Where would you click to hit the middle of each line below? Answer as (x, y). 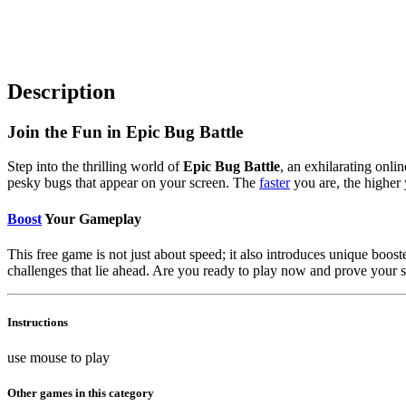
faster (275, 183)
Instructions (38, 323)
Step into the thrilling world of (95, 167)
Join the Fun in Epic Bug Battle (125, 131)
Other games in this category (81, 393)
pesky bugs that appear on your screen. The (133, 183)
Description (61, 91)
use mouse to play (58, 358)
